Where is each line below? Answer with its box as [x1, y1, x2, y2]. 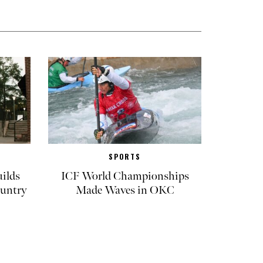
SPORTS [109, 151, 141, 162]
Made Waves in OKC [75, 183, 174, 198]
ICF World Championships [60, 169, 189, 184]
